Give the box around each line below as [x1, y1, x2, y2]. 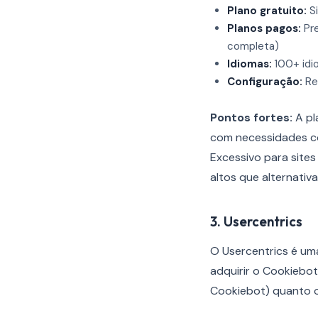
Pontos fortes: [210, 110, 292, 125]
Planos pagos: [227, 21, 301, 35]
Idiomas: [227, 57, 272, 71]
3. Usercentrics [210, 213, 302, 230]
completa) [227, 39, 279, 53]
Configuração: [227, 75, 302, 89]
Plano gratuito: [227, 4, 307, 18]
